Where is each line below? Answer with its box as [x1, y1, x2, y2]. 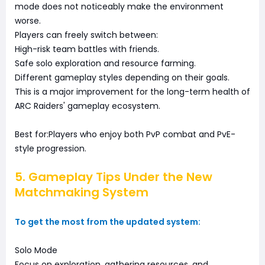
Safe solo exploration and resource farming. [15, 57, 196, 70]
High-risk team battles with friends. [15, 43, 159, 56]
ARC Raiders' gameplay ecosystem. [15, 100, 160, 112]
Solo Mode [15, 244, 57, 257]
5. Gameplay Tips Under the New [15, 169, 212, 186]
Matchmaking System [15, 184, 148, 201]
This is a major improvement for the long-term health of [15, 86, 250, 98]
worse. [15, 15, 41, 27]
